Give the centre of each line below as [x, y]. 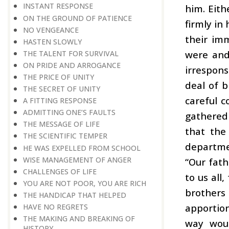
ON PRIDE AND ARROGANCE [72, 65]
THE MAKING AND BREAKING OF [79, 219]
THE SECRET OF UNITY [62, 89]
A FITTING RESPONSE [60, 101]
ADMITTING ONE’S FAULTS [69, 112]
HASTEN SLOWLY [52, 41]
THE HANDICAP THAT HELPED [75, 195]
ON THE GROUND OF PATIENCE [77, 18]
